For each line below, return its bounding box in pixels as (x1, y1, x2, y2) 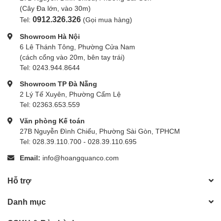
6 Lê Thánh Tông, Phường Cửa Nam (20, 42, 135, 51)
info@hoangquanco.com (42, 153, 119, 162)
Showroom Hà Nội (20, 32, 80, 41)
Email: (20, 153, 42, 162)
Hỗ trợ (7, 176, 31, 185)
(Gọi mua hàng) (81, 15, 132, 24)
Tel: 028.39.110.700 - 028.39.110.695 (20, 137, 137, 146)
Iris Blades (12, 33, 47, 41)
